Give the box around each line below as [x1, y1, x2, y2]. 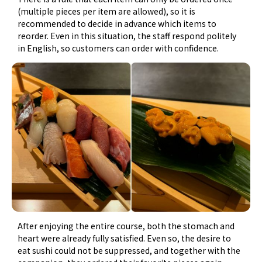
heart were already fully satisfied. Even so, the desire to [18, 232, 232, 244]
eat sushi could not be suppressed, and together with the [18, 244, 241, 256]
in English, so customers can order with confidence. [18, 42, 219, 54]
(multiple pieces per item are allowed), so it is [18, 5, 196, 17]
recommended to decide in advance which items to [18, 17, 217, 29]
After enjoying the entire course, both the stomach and [18, 219, 235, 232]
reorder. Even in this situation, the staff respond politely [18, 29, 237, 42]
